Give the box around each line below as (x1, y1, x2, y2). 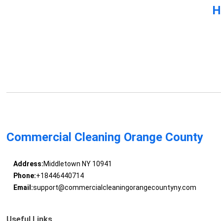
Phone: (13, 172, 36, 180)
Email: (13, 184, 33, 192)
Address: (13, 160, 43, 168)
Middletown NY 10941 (43, 160, 112, 168)
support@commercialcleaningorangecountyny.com (33, 184, 196, 192)
